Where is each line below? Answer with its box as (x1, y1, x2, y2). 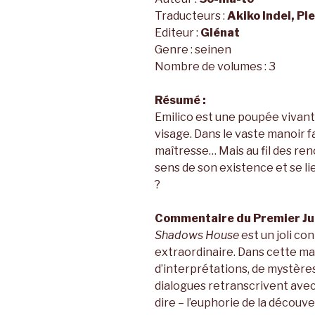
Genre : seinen (155, 43, 231, 57)
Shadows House (155, 229, 239, 243)
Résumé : (155, 94, 206, 108)
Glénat (200, 26, 240, 40)
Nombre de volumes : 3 (155, 60, 276, 74)
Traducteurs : (155, 9, 227, 23)
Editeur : (155, 26, 200, 40)
